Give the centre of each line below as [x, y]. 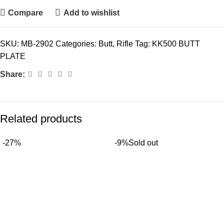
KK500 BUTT [176, 44]
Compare [26, 12]
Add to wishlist [91, 12]
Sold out [143, 143]
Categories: [76, 44]
